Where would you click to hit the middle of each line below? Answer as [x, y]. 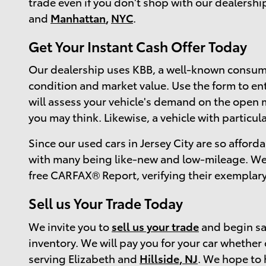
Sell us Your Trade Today [106, 203]
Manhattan [78, 17]
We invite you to [70, 226]
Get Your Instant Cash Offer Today [138, 46]
